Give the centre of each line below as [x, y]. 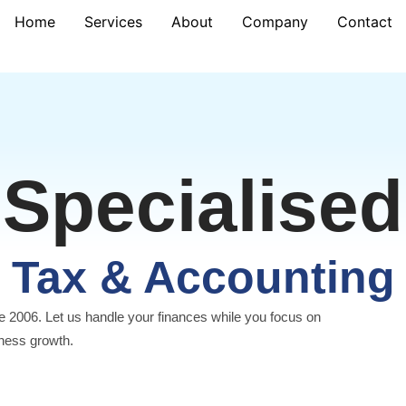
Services [113, 22]
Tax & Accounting [203, 277]
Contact [364, 22]
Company [275, 22]
